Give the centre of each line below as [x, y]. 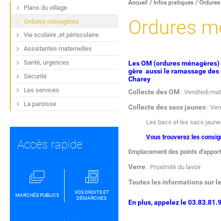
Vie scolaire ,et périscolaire [61, 35]
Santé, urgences [46, 63]
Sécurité [35, 76]
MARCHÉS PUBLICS [37, 195]
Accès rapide [50, 145]
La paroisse [40, 104]
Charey [139, 79]
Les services [41, 90]
